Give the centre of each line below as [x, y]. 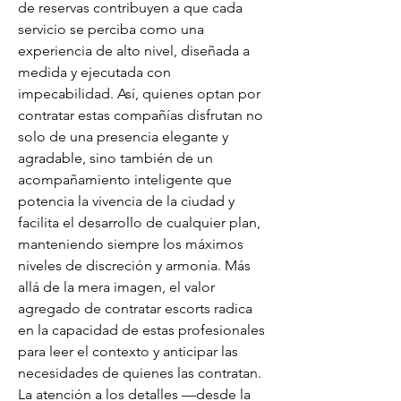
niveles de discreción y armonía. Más [134, 265]
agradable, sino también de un [115, 158]
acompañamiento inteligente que [125, 179]
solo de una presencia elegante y [123, 137]
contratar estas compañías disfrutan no [141, 115]
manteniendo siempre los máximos [131, 244]
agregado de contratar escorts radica [135, 308]
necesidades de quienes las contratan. [140, 373]
